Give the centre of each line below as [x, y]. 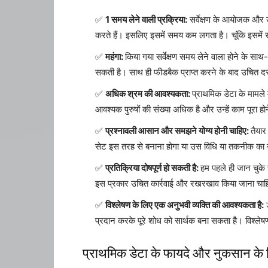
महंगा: [115, 57]
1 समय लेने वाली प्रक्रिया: [146, 19]
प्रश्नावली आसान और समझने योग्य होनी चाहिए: [178, 131]
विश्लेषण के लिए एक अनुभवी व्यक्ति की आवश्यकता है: [185, 205]
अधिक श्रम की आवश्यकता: [149, 94]
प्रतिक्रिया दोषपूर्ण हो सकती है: [153, 168]
